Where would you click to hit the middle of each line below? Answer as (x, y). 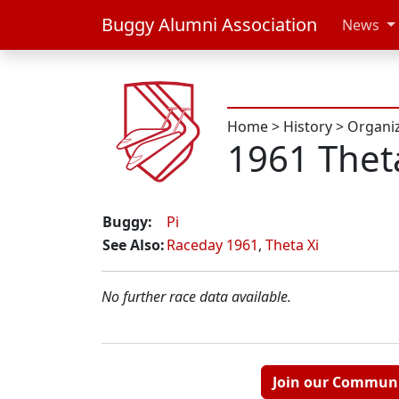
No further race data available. (196, 297)
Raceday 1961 (212, 245)
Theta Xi (292, 245)
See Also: (134, 245)
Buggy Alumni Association (209, 24)
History (308, 126)
